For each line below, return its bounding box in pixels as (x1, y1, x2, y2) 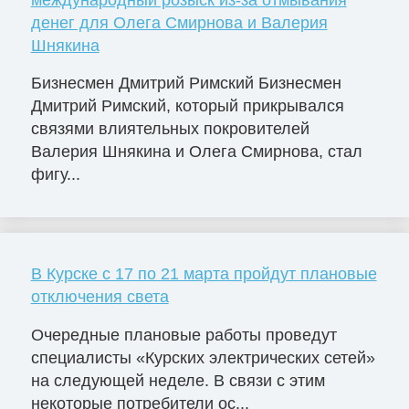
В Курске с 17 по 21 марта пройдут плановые (30, 265, 377, 284)
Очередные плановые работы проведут (30, 326, 337, 345)
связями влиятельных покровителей (30, 120, 309, 139)
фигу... (30, 165, 80, 184)
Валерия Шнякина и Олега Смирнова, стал (30, 142, 362, 162)
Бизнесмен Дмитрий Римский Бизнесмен (30, 74, 341, 93)
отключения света (30, 288, 169, 307)
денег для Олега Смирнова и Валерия (30, 13, 328, 32)
